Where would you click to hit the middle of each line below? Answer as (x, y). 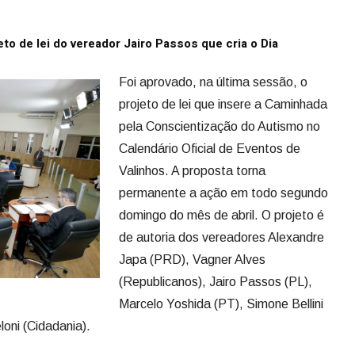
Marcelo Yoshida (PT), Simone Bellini (221, 304)
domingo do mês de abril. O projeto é (221, 215)
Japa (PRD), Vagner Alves (192, 260)
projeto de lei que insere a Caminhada (223, 104)
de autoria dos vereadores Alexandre (221, 237)
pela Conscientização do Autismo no (219, 126)
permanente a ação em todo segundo (223, 193)
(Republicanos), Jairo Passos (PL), (216, 282)
